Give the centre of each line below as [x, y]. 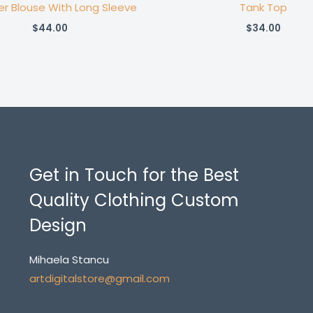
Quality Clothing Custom [133, 200]
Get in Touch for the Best [134, 175]
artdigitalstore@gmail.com [99, 278]
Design [58, 225]
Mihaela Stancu [69, 259]
